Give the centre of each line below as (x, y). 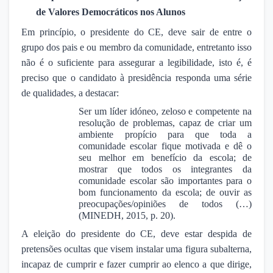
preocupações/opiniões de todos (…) (165, 204)
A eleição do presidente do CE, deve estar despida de (136, 233)
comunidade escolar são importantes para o (165, 180)
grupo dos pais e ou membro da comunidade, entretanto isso (136, 47)
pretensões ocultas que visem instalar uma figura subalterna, (136, 249)
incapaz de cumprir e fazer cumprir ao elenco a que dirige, (136, 264)
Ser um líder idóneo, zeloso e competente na (165, 111)
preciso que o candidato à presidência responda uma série (136, 77)
